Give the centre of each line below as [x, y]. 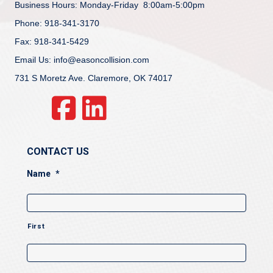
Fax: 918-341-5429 [52, 41]
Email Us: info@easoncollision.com [82, 59]
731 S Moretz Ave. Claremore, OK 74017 [94, 78]
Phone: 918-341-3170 [57, 23]
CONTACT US [58, 151]
